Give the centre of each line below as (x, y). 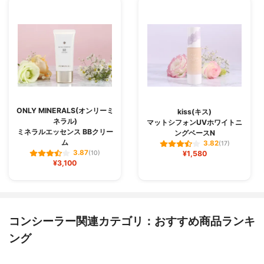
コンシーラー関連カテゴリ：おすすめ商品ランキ (132, 221)
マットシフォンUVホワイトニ (194, 123)
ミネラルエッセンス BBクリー (65, 132)
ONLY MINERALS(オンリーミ (65, 111)
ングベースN (194, 133)
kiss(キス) (194, 112)
